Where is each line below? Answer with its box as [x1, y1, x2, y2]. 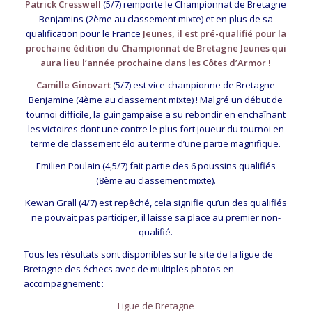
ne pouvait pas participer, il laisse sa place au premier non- [31, 211, 281, 224]
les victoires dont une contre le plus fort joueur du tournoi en [27, 122, 284, 135]
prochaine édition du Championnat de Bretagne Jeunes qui [25, 41, 286, 54]
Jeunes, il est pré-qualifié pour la [142, 26, 286, 40]
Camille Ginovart [36, 78, 111, 91]
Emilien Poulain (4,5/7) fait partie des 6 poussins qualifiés [36, 159, 276, 173]
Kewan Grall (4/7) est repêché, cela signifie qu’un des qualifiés [24, 196, 287, 210]
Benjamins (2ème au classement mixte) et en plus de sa [38, 12, 273, 25]
